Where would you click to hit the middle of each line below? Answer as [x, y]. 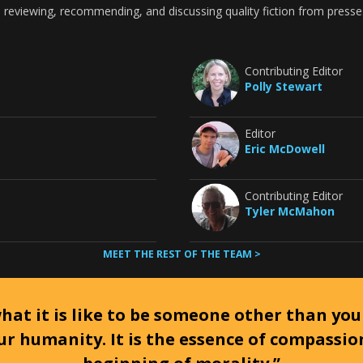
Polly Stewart [284, 86]
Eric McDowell [285, 149]
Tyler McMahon [290, 211]
